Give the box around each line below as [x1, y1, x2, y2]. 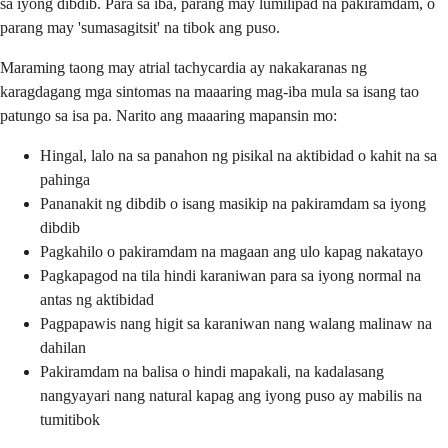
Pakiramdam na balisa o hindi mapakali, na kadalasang [40, 362, 384, 380]
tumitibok [40, 410, 100, 428]
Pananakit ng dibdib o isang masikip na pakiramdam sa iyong [40, 194, 426, 212]
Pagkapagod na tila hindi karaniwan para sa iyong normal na [40, 266, 421, 284]
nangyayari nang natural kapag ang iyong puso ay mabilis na [40, 386, 422, 404]
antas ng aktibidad [40, 290, 154, 308]
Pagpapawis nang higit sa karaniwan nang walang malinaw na [40, 314, 432, 332]
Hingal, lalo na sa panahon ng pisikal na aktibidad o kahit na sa [40, 146, 437, 164]
